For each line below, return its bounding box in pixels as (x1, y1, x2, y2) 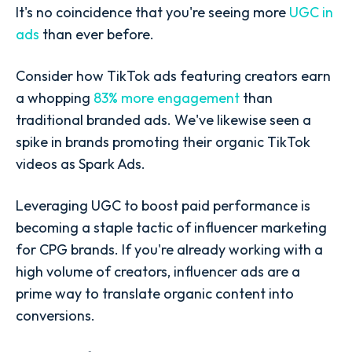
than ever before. (39, 24, 154, 43)
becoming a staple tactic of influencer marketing (16, 218, 327, 237)
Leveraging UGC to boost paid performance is (16, 196, 310, 215)
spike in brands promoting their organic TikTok (16, 133, 310, 152)
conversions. (16, 306, 95, 325)
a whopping (16, 89, 93, 108)
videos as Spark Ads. (16, 155, 148, 174)
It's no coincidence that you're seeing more (16, 2, 289, 21)
